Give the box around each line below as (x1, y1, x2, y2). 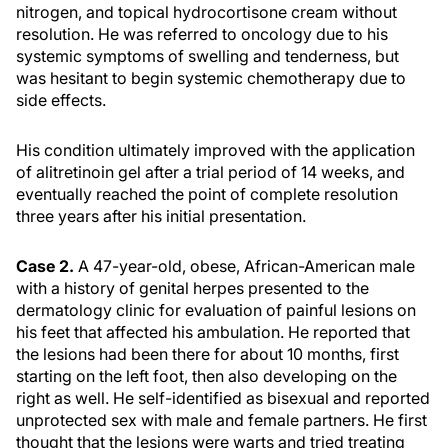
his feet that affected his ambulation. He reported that (16, 322, 410, 342)
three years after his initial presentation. (16, 206, 306, 226)
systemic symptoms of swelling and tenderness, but (16, 46, 399, 66)
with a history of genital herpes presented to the (16, 278, 369, 298)
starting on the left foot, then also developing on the (16, 366, 397, 386)
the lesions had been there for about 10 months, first (16, 344, 399, 364)
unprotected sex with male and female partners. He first (16, 410, 427, 430)
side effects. (16, 90, 106, 110)
